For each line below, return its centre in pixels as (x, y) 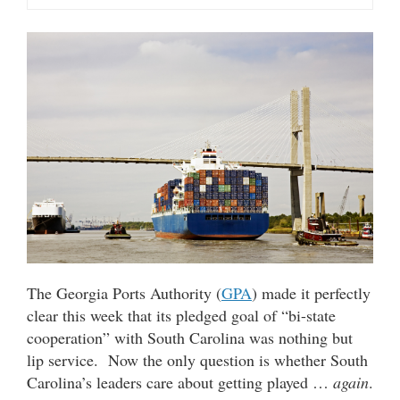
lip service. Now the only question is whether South (197, 359)
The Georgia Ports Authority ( (124, 292)
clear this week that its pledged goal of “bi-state (181, 315)
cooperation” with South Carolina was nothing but (190, 337)
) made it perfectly (311, 292)
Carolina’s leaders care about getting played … (180, 382)
